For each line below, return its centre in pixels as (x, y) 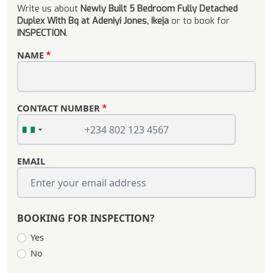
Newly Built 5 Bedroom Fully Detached (159, 9)
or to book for (200, 21)
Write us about (49, 9)
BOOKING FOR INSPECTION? (86, 218)
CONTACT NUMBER (58, 108)
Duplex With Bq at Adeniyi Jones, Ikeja (94, 21)
